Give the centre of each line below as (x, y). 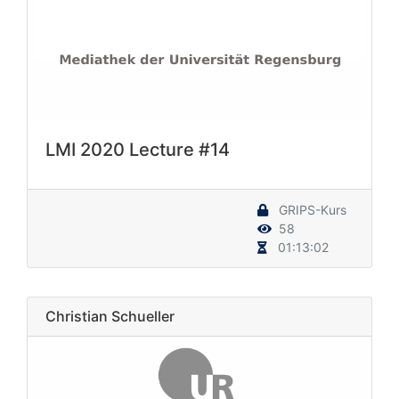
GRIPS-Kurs (311, 209)
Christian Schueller (110, 316)
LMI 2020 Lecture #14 (138, 149)
